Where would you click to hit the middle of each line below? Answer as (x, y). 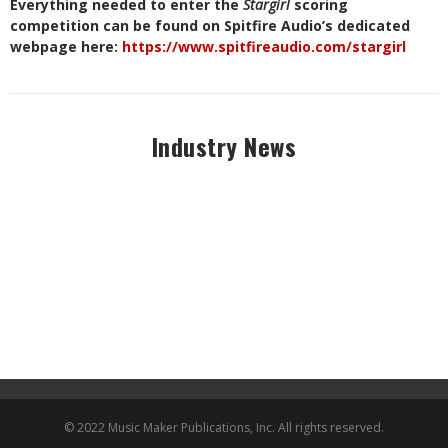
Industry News (224, 146)
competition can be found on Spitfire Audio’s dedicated (210, 26)
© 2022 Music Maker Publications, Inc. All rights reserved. (224, 428)
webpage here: (66, 47)
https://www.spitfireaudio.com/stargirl (264, 47)
